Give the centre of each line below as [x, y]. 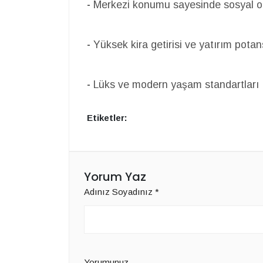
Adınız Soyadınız [119, 192]
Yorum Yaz [115, 177]
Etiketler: [107, 118]
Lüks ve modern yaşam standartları [175, 85]
